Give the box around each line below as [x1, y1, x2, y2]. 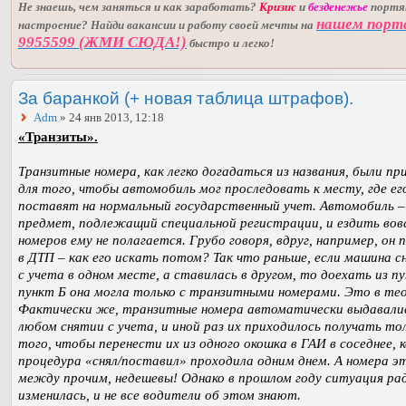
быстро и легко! [187, 36, 275, 51]
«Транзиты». [18, 130, 98, 145]
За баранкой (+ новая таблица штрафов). [18, 88, 353, 109]
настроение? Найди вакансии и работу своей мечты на [18, 18, 316, 33]
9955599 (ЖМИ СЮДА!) [18, 34, 187, 52]
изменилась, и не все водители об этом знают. [18, 388, 301, 403]
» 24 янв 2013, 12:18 [57, 111, 164, 125]
